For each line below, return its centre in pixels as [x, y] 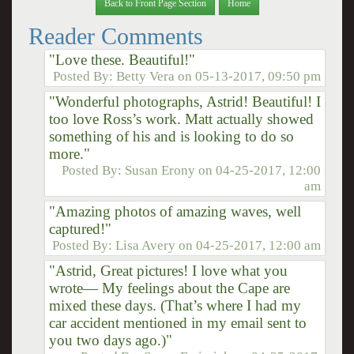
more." [69, 153]
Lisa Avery [146, 245]
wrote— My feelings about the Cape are [169, 288]
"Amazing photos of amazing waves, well [175, 211]
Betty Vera [146, 76]
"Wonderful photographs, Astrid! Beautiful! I [185, 101]
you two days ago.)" [110, 340]
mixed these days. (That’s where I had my [175, 305]
